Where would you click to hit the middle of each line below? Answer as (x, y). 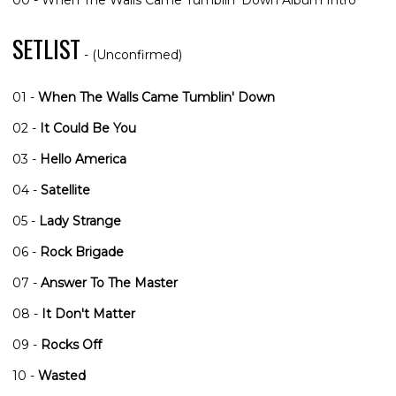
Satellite (65, 190)
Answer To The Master (109, 283)
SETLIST (46, 49)
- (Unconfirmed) (131, 55)
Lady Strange (80, 221)
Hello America (83, 160)
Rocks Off (71, 345)
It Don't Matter (88, 314)
